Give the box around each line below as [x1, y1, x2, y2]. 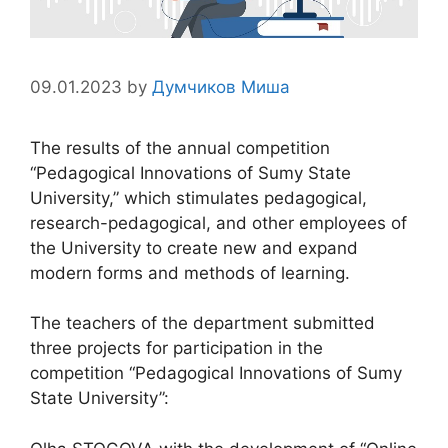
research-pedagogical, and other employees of [30, 212, 407, 233]
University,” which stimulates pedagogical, [30, 187, 367, 208]
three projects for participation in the [30, 338, 323, 359]
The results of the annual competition [30, 137, 330, 158]
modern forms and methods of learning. [30, 262, 350, 283]
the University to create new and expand [30, 237, 358, 258]
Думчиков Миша [152, 76, 290, 97]
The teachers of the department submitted [30, 313, 375, 334]
